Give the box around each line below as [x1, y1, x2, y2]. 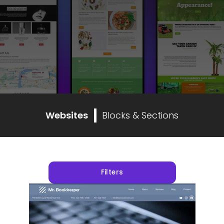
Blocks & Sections [102, 108, 179, 121]
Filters [100, 167, 123, 177]
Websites [45, 108, 88, 121]
